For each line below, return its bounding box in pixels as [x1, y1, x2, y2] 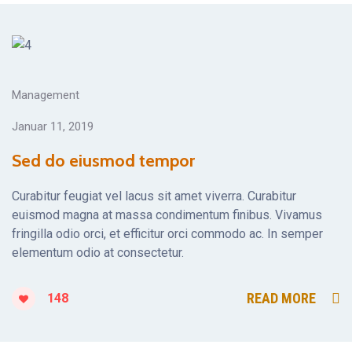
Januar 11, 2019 [12, 119, 93, 134]
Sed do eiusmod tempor [12, 150, 195, 172]
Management [12, 88, 79, 103]
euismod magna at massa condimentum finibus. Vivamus [12, 207, 322, 223]
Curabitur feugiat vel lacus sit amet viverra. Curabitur [12, 189, 296, 204]
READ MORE [247, 290, 316, 307]
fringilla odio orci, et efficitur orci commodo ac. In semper [12, 226, 323, 242]
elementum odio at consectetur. [12, 245, 184, 261]
